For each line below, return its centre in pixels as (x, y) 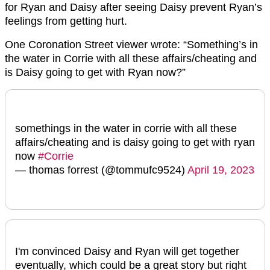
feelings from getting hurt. (66, 21)
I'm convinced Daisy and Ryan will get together (127, 252)
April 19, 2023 (221, 170)
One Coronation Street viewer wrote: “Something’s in (131, 44)
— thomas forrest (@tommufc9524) (101, 170)
